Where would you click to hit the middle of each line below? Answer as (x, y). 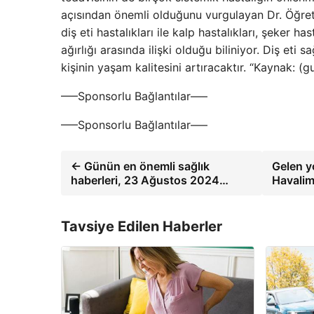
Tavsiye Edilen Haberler (142, 226)
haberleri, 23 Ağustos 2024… (150, 180)
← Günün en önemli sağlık (140, 166)
